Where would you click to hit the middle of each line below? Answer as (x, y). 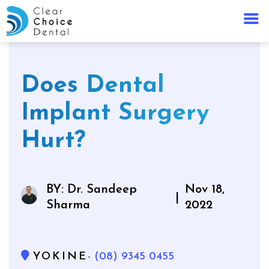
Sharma (68, 205)
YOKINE (60, 257)
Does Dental (93, 86)
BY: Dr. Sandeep (91, 190)
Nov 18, (204, 190)
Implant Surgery (115, 113)
